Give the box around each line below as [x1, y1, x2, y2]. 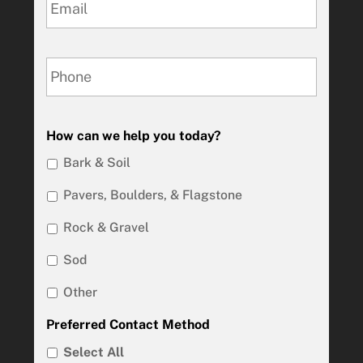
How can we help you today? [46, 127, 222, 143]
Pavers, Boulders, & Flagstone [63, 187, 243, 203]
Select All [63, 344, 125, 360]
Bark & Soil [63, 155, 131, 171]
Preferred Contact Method [46, 316, 211, 332]
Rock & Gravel [63, 220, 150, 236]
